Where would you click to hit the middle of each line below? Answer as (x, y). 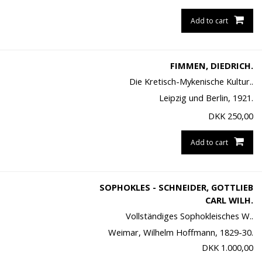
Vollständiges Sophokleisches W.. (189, 216)
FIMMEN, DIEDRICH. (211, 66)
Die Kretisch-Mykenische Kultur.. (191, 82)
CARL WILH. (229, 200)
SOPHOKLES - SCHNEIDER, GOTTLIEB (176, 187)
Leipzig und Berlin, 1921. (206, 98)
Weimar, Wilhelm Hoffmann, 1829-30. (180, 232)
